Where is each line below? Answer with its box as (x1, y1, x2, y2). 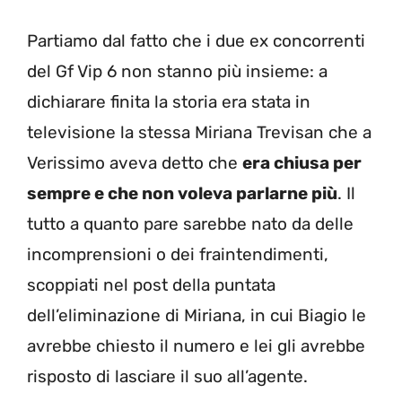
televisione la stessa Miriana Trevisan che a (27, 122, 371, 144)
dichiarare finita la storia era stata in (27, 92, 310, 113)
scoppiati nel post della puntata (27, 275, 275, 296)
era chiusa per (242, 153, 362, 174)
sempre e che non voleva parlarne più (27, 183, 337, 205)
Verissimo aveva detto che (27, 153, 242, 174)
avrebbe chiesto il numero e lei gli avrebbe (27, 336, 365, 357)
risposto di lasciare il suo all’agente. (27, 366, 308, 388)
